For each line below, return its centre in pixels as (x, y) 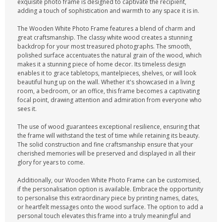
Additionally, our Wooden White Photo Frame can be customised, (109, 180)
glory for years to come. (51, 162)
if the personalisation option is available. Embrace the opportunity (110, 189)
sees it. (27, 109)
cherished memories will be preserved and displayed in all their (107, 153)
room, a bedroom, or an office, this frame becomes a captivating (109, 91)
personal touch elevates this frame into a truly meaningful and (104, 216)
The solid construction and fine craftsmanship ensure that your (105, 144)
